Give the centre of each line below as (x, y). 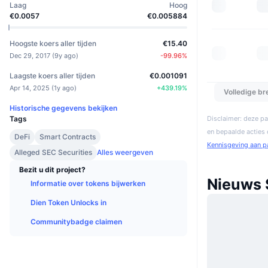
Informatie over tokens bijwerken (88, 183)
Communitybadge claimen (76, 221)
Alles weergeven (125, 152)
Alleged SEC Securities (53, 152)
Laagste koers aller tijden (52, 75)
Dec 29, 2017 (30, 55)
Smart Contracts (68, 136)
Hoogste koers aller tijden (53, 43)
